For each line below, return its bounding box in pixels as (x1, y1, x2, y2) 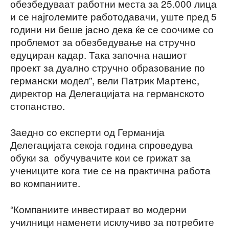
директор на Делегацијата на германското (10, 86, 204, 100)
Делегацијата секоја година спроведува (10, 138, 193, 152)
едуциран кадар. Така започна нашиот (10, 48, 187, 62)
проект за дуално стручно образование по (10, 60, 205, 75)
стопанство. (10, 99, 65, 113)
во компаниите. (10, 176, 80, 190)
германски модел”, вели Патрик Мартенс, (10, 73, 199, 87)
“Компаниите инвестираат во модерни (10, 202, 187, 216)
